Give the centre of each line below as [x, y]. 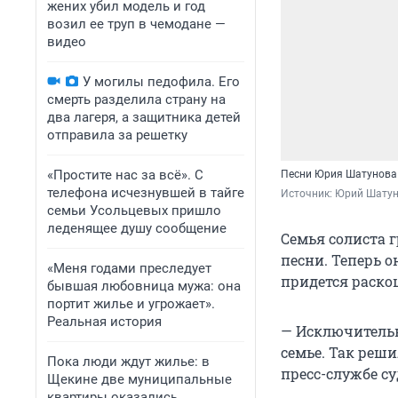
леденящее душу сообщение [137, 228]
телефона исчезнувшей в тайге [146, 193]
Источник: [308, 193]
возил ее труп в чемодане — [136, 24]
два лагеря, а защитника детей [144, 117]
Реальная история [104, 322]
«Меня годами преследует [129, 268]
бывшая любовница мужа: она [144, 286]
